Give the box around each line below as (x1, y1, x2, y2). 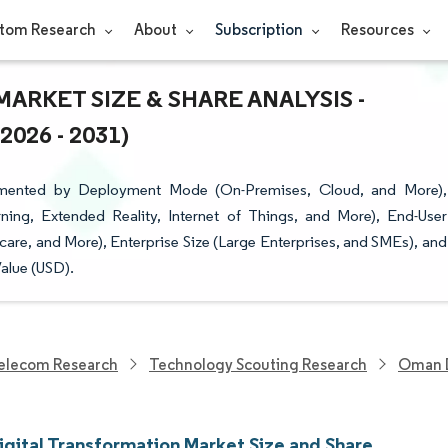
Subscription (214, 20, 306, 39)
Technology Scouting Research (149, 354, 367, 374)
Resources (340, 20, 417, 39)
